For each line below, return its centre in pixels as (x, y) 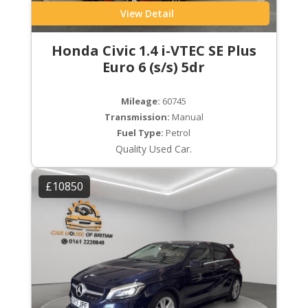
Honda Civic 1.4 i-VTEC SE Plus (154, 50)
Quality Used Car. (154, 148)
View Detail (147, 13)
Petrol (177, 132)
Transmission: (137, 117)
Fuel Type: (141, 132)
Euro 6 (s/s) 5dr (154, 67)
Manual (186, 117)
